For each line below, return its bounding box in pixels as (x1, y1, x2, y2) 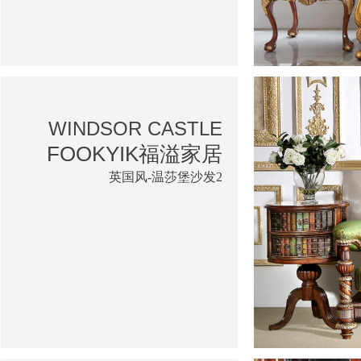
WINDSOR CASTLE (48, 117, 222, 139)
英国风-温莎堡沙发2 (109, 169, 222, 184)
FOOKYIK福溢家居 (47, 141, 222, 166)
